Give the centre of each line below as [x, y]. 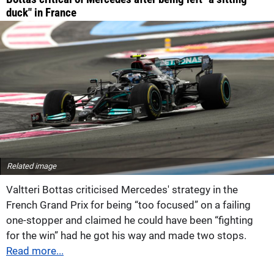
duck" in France [41, 13]
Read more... [35, 250]
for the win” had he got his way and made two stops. [126, 235]
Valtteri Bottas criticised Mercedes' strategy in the [122, 189]
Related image [31, 166]
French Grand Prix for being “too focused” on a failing [128, 205]
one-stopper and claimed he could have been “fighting [130, 220]
